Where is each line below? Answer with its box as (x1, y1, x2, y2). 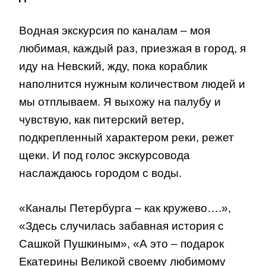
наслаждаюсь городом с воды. (19, 167, 182, 180)
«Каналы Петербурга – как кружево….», (19, 201, 231, 214)
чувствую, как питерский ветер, (19, 113, 184, 126)
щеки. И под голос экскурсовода (19, 149, 190, 162)
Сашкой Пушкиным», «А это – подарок (19, 237, 224, 250)
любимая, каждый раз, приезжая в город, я (19, 42, 246, 55)
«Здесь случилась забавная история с (19, 219, 224, 232)
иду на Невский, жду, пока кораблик (19, 60, 207, 73)
